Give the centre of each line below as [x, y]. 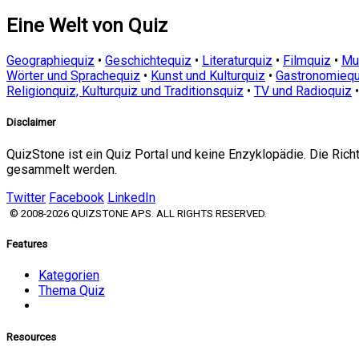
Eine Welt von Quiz [87, 26]
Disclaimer [31, 123]
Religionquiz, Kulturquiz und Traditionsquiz [125, 91]
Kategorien [69, 275]
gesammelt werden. [62, 169]
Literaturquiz [237, 61]
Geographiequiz [50, 61]
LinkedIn [131, 197]
